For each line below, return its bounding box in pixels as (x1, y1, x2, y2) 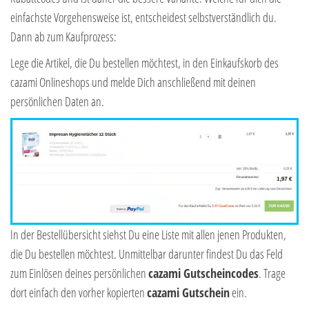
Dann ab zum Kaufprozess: (10, 28, 117, 45)
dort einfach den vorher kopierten (10, 283, 147, 301)
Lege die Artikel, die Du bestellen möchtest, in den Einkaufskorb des (10, 54, 279, 71)
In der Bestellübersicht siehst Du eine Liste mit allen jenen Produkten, (10, 226, 286, 243)
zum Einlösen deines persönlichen (10, 264, 148, 281)
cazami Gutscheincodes (148, 264, 259, 281)
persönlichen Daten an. (10, 92, 104, 110)
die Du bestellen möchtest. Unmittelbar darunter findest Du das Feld (10, 245, 283, 262)
